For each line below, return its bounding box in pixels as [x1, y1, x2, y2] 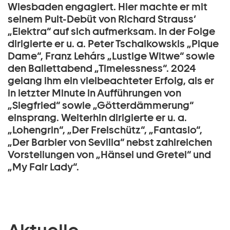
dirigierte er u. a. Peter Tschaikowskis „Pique [8, 37, 219, 50]
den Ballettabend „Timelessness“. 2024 [8, 62, 196, 75]
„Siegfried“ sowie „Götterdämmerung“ [8, 99, 194, 112]
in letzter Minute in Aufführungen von [8, 87, 181, 100]
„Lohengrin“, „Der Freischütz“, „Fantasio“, [8, 124, 202, 137]
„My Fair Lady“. [8, 161, 79, 174]
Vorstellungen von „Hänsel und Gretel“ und [8, 148, 211, 161]
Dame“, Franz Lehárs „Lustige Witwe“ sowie [8, 50, 215, 63]
